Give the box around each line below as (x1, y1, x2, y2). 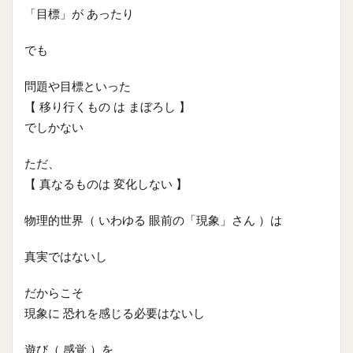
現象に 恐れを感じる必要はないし (24, 307, 205, 320)
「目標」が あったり (24, 8, 134, 20)
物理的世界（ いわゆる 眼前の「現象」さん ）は (24, 214, 282, 227)
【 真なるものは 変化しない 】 (24, 178, 188, 191)
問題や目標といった (24, 80, 131, 93)
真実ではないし (24, 251, 107, 263)
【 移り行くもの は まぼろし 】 (24, 101, 191, 113)
